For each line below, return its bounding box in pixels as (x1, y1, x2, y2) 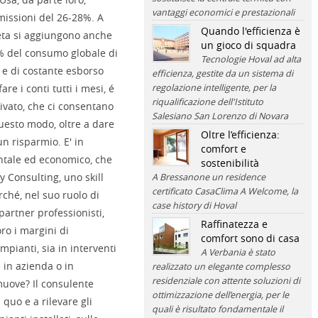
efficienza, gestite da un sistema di (151, 67, 293, 79)
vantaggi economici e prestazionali (151, 6, 295, 18)
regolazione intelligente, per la (151, 82, 276, 94)
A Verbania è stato (200, 246, 275, 258)
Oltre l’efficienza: (200, 128, 280, 141)
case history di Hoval (151, 199, 236, 212)
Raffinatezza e (200, 217, 268, 231)
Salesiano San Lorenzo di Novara (151, 110, 288, 122)
